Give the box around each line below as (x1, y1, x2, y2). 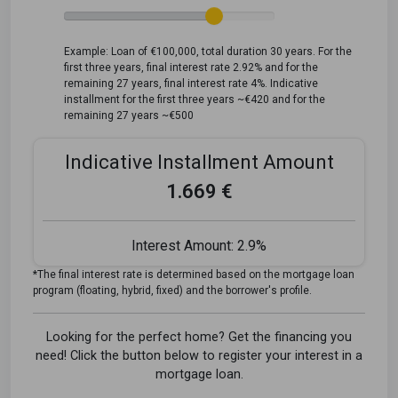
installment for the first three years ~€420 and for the (64, 92, 325, 106)
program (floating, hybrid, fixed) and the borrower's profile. (33, 283, 312, 297)
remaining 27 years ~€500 (64, 108, 194, 122)
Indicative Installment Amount (64, 150, 334, 173)
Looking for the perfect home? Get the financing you (46, 329, 352, 345)
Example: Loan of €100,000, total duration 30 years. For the (64, 44, 352, 58)
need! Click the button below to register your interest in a (36, 347, 362, 363)
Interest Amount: (131, 236, 237, 254)
